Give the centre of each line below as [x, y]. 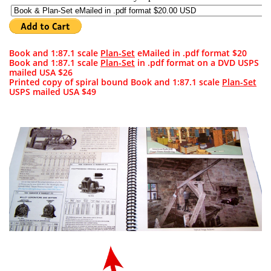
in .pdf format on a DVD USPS [197, 63]
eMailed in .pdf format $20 [191, 53]
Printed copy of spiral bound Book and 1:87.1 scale [116, 82]
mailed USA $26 [41, 72]
